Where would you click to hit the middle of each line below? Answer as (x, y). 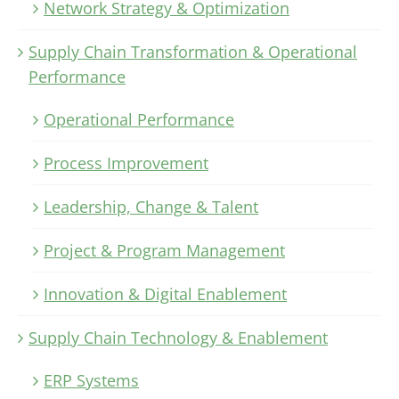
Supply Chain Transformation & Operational (193, 52)
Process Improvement (126, 163)
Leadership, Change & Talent (151, 207)
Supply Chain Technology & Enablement (178, 338)
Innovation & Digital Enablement (165, 294)
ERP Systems (91, 381)
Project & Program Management (164, 251)
